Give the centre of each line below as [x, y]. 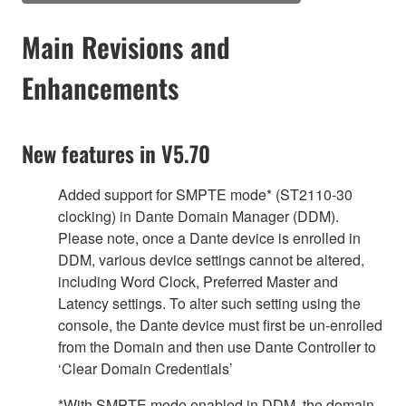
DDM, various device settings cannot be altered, [211, 259]
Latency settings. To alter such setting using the [209, 303]
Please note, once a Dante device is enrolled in [209, 237]
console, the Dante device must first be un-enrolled [220, 324]
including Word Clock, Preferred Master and [198, 281]
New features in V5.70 [116, 153]
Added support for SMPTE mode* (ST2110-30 [205, 194]
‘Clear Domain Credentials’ [145, 368]
